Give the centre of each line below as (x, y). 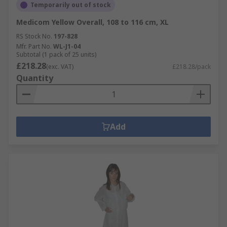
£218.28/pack (192, 67)
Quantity (35, 78)
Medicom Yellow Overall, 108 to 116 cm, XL (92, 22)
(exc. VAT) (60, 67)
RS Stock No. (34, 36)
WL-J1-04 (67, 46)
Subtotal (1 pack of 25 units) (56, 54)
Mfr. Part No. (34, 46)
